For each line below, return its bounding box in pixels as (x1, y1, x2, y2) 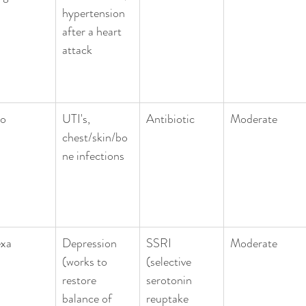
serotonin (146, 270, 195, 289)
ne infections (62, 146, 124, 165)
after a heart (62, 22, 124, 40)
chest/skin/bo (62, 128, 128, 146)
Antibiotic (146, 109, 197, 128)
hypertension (62, 3, 128, 22)
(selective (146, 252, 194, 270)
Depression (62, 234, 120, 252)
